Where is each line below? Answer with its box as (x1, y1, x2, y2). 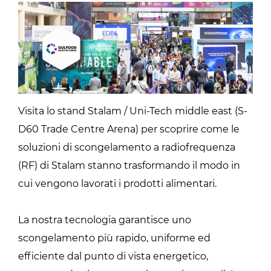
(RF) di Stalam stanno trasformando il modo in (18, 159, 240, 171)
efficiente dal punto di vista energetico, (18, 250, 208, 262)
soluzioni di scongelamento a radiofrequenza (18, 141, 235, 153)
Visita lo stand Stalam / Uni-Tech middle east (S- (18, 105, 247, 117)
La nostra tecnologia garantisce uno (18, 214, 191, 226)
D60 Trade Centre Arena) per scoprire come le (18, 123, 240, 135)
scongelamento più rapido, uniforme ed (18, 232, 211, 244)
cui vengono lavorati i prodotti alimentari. (18, 177, 217, 189)
